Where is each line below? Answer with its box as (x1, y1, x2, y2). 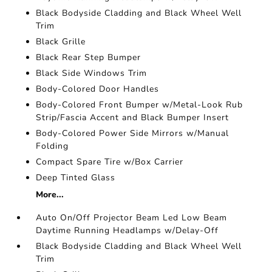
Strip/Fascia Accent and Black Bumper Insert (36, 112, 229, 123)
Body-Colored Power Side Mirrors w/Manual (36, 127, 229, 139)
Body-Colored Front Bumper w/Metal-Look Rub (36, 99, 243, 110)
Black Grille (36, 36, 86, 47)
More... (36, 189, 64, 200)
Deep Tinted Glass (36, 172, 116, 183)
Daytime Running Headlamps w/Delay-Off (36, 225, 219, 236)
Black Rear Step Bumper (36, 52, 141, 63)
